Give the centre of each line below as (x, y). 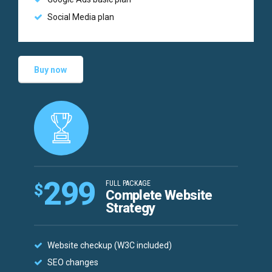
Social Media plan (81, 17)
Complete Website (159, 195)
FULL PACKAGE (128, 183)
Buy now (51, 70)
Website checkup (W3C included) (110, 245)
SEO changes (73, 263)
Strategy (131, 208)
